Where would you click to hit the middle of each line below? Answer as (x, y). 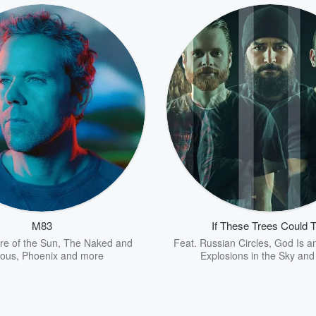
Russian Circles (234, 243)
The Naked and (98, 243)
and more (81, 255)
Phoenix (40, 255)
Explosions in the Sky (247, 255)
